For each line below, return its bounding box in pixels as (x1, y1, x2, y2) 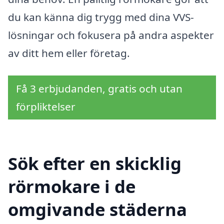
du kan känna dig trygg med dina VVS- (8, 9, 194, 24)
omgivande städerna (8, 197, 187, 221)
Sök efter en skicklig (8, 151, 181, 175)
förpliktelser (16, 99, 75, 114)
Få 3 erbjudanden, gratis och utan (16, 81, 182, 96)
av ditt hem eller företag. (8, 45, 130, 60)
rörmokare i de (8, 174, 135, 198)
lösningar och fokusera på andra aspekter (8, 27, 214, 42)
